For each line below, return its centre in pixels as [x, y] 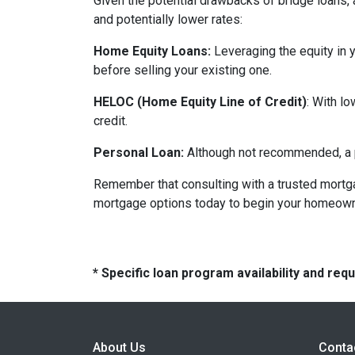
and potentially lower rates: [168, 19]
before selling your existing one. [183, 70]
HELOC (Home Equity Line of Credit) [200, 102]
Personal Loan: [139, 153]
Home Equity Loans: [152, 51]
